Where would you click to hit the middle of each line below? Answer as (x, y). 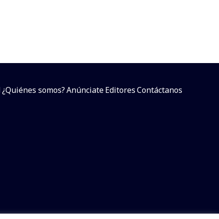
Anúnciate (85, 90)
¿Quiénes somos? (33, 90)
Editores (120, 90)
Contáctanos (160, 90)
